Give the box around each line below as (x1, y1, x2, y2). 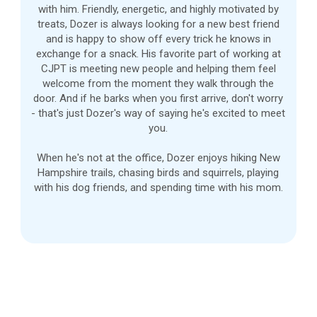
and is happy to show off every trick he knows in (45, 33, 271, 46)
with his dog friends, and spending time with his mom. (33, 181, 283, 195)
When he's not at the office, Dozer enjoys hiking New (36, 151, 280, 165)
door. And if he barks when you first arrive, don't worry (33, 92, 284, 105)
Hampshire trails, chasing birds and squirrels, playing (38, 166, 279, 180)
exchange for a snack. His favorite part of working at (35, 47, 281, 61)
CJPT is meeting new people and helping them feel (40, 62, 276, 76)
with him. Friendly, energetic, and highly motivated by (38, 3, 279, 16)
